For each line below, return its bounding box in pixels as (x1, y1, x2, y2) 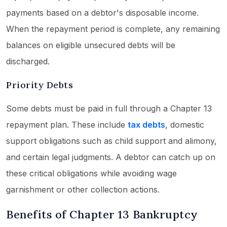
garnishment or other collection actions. (6, 184, 160, 195)
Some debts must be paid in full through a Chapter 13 (6, 103, 212, 114)
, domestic (165, 120, 204, 130)
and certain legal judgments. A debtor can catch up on (6, 152, 215, 163)
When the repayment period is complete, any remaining (6, 24, 220, 34)
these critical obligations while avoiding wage (6, 168, 177, 179)
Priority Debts (6, 79, 73, 91)
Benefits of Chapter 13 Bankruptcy (6, 207, 198, 222)
